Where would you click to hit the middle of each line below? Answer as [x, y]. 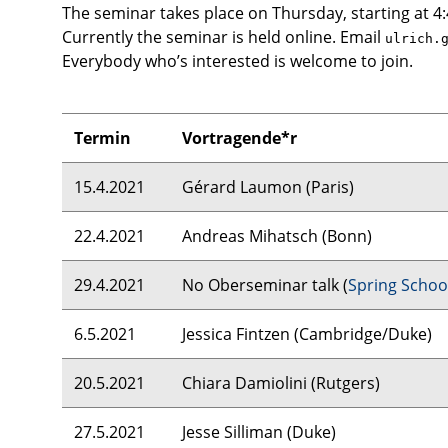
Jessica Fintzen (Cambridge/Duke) [307, 334]
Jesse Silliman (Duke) [259, 432]
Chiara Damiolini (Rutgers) [281, 383]
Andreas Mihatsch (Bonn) [277, 236]
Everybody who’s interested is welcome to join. [237, 61]
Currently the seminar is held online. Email [223, 37]
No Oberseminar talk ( [265, 285]
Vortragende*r [239, 138]
